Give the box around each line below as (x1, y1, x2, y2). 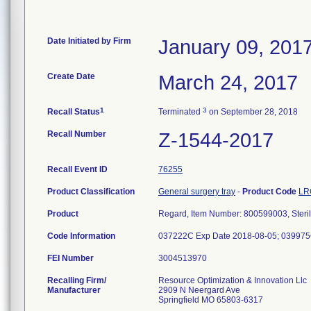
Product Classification (47, 187, 135, 196)
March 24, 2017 (158, 72, 298, 94)
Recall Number (47, 129, 106, 139)
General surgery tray (158, 187, 235, 196)
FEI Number (47, 253, 94, 263)
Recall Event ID (47, 165, 108, 174)
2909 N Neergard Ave (158, 285, 240, 295)
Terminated (158, 107, 203, 117)
